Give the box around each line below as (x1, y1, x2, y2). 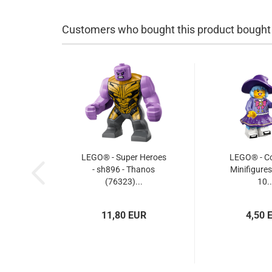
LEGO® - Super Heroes (81, 152, 166, 162)
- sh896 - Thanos (92, 165, 155, 174)
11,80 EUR (101, 209, 146, 221)
